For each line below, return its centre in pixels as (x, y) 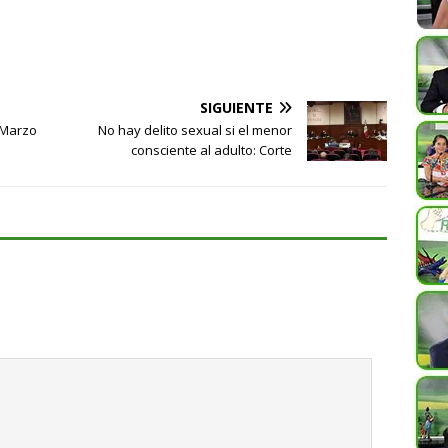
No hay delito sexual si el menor (195, 130)
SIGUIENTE (237, 108)
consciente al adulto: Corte (212, 150)
